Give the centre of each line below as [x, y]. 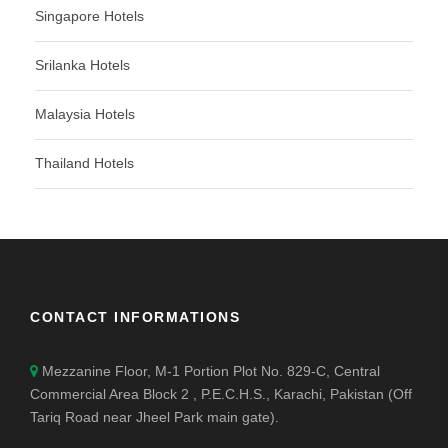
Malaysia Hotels [85, 114]
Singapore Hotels [89, 16]
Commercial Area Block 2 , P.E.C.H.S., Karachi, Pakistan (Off [221, 394]
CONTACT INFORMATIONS [135, 317]
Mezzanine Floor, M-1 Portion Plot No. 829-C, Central [209, 371]
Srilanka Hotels [82, 65]
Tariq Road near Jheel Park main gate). [154, 417]
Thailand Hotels [84, 163]
